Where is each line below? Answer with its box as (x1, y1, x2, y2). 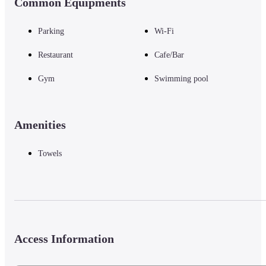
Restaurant (38, 50, 73, 60)
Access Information (14, 232, 114, 246)
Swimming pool (154, 74, 208, 84)
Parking (38, 27, 64, 36)
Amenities (14, 118, 66, 132)
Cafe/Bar (154, 50, 184, 60)
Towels (38, 149, 62, 159)
